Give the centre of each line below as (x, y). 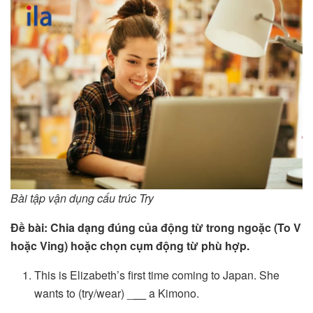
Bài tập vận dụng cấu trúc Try (82, 198)
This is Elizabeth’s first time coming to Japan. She (157, 275)
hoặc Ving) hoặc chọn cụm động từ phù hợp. (130, 245)
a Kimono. (173, 293)
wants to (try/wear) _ (84, 293)
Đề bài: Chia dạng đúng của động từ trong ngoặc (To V (156, 227)
